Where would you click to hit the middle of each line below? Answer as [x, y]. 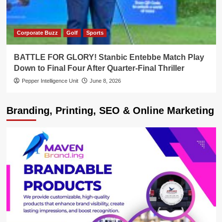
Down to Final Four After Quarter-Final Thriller [99, 68]
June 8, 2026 [105, 81]
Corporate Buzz [37, 33]
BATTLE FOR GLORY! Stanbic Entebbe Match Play [109, 57]
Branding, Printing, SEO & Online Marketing [110, 111]
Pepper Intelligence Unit [50, 81]
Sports [95, 33]
